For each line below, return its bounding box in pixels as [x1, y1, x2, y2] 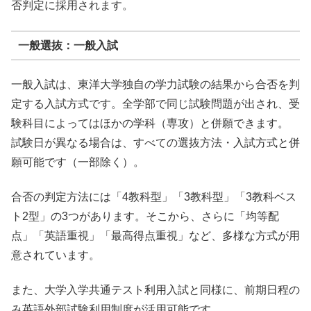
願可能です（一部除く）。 [11, 155, 144, 168]
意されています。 [11, 249, 100, 262]
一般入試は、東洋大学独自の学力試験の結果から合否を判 [11, 78, 300, 90]
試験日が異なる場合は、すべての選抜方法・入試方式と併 [11, 136, 300, 149]
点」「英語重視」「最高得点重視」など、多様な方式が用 [11, 230, 300, 242]
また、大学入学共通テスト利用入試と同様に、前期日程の [11, 284, 300, 296]
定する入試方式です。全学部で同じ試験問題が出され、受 [11, 97, 300, 110]
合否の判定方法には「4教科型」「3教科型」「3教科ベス [11, 191, 296, 203]
